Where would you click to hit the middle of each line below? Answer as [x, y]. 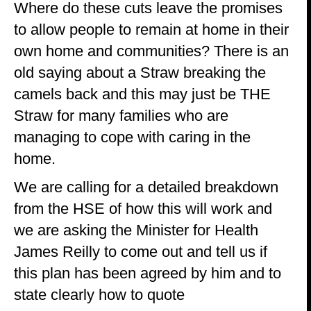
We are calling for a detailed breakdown [146, 187]
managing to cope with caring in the [132, 137]
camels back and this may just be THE [142, 94]
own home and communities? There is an [151, 51]
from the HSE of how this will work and [143, 208]
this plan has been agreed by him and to [148, 273]
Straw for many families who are [121, 115]
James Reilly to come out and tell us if [141, 251]
